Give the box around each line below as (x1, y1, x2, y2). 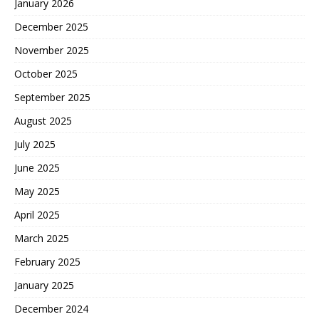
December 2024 (14, 302, 88, 315)
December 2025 (14, 20, 88, 33)
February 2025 (14, 255, 80, 268)
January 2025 (14, 278, 74, 292)
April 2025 (14, 208, 60, 221)
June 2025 (14, 161, 60, 174)
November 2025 (14, 43, 89, 57)
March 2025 (14, 231, 69, 245)
